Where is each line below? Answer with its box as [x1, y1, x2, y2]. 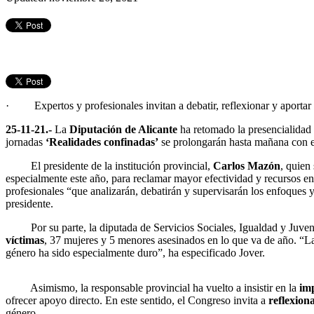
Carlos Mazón [213, 159, 280, 172]
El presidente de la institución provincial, [6, 159, 213, 172]
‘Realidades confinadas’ [46, 135, 158, 148]
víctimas [6, 233, 44, 246]
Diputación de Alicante [69, 123, 177, 135]
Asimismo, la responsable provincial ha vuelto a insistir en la [6, 281, 299, 294]
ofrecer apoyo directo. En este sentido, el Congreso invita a [6, 294, 268, 306]
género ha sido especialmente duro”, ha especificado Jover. [6, 246, 265, 259]
